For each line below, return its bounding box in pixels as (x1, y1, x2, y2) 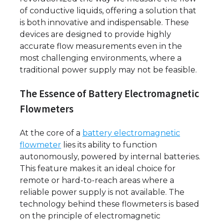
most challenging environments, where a (20, 53, 182, 63)
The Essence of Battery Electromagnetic (20, 87, 199, 100)
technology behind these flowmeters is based (20, 199, 199, 209)
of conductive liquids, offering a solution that (20, 6, 196, 15)
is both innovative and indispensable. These (20, 18, 189, 27)
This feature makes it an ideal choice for (20, 163, 176, 173)
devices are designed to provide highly (20, 30, 171, 39)
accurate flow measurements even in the (20, 41, 182, 51)
